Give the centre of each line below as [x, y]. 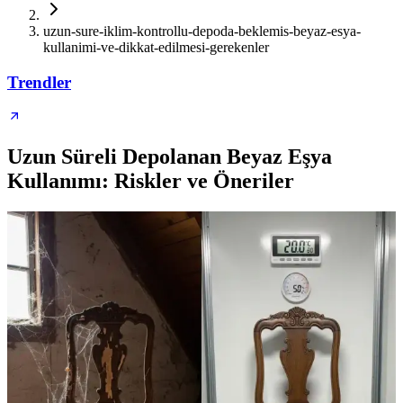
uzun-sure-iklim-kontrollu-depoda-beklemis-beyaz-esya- [202, 31]
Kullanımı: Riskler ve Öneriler [151, 181]
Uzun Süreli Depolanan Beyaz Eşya [170, 157]
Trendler [39, 82]
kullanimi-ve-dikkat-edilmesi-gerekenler [156, 47]
